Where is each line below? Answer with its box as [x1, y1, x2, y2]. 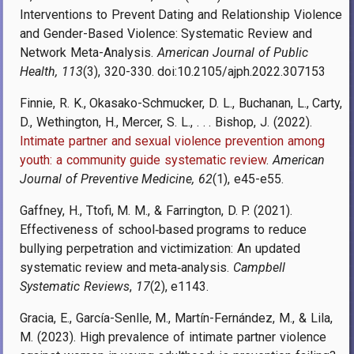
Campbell [233, 259, 286, 275]
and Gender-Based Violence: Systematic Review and [20, 25, 312, 41]
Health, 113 [20, 63, 83, 79]
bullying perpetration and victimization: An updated [20, 240, 300, 256]
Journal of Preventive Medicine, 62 [20, 171, 213, 186]
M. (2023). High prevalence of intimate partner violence [20, 329, 326, 345]
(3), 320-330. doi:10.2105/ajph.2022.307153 [82, 63, 326, 79]
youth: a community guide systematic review [20, 152, 266, 168]
